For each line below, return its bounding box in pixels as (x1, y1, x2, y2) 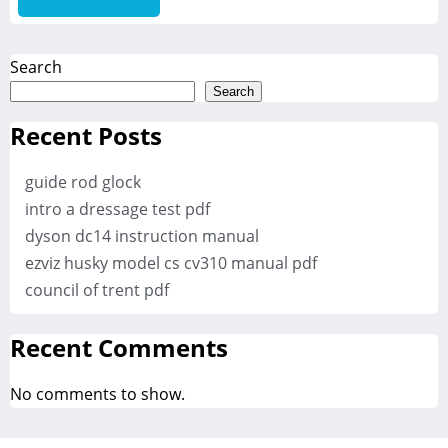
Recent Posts (10, 119, 162, 153)
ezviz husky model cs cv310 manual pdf (25, 252, 317, 275)
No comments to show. (10, 383, 185, 406)
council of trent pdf (25, 279, 169, 302)
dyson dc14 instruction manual (25, 225, 259, 248)
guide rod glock (25, 171, 141, 194)
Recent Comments (10, 331, 228, 365)
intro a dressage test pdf (25, 198, 210, 221)
